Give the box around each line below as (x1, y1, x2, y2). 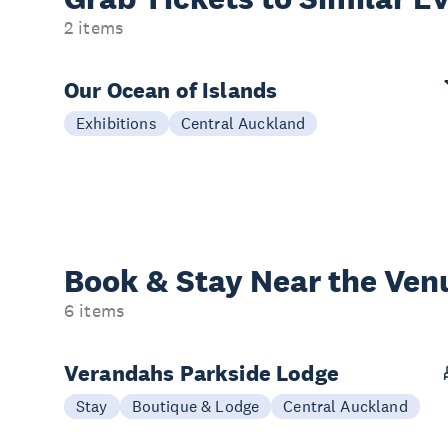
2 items (64, 17, 124, 39)
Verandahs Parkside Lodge (64, 359, 339, 387)
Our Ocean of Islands (64, 76, 278, 104)
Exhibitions (76, 113, 157, 133)
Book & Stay (64, 262, 250, 300)
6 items (64, 300, 125, 322)
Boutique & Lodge (131, 396, 260, 416)
